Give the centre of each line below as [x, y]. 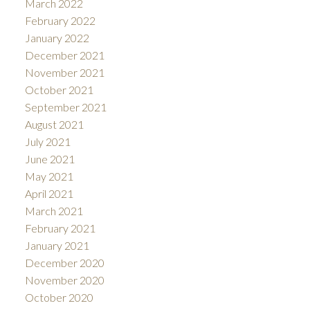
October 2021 [59, 89]
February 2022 [60, 20]
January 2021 [57, 245]
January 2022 [57, 37]
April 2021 [49, 193]
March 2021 [54, 210]
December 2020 [64, 262]
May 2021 [49, 176]
